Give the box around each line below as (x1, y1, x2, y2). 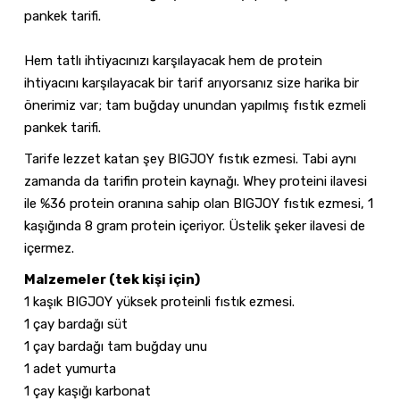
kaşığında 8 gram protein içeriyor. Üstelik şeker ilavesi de (24, 217, 365, 234)
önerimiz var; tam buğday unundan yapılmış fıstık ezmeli (24, 96, 366, 113)
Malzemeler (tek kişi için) (24, 271, 200, 287)
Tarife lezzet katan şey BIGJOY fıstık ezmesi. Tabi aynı (24, 150, 356, 167)
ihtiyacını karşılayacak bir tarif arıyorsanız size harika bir (24, 74, 359, 91)
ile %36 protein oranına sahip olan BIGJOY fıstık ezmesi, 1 (24, 195, 373, 212)
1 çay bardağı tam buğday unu (24, 337, 207, 354)
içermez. (24, 239, 74, 256)
